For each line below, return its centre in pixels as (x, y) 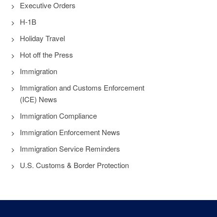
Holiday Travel (42, 38)
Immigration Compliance (58, 116)
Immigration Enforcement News (70, 132)
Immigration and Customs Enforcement (82, 87)
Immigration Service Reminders (70, 148)
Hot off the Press (46, 54)
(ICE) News (39, 99)
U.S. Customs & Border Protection (74, 165)
